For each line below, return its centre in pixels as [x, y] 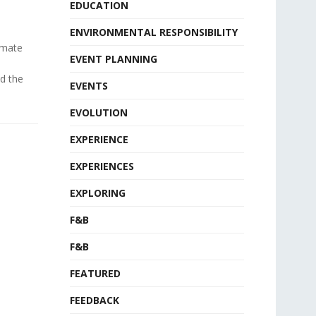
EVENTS [89, 86]
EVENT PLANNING [113, 59]
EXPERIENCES [102, 166]
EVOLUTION [98, 113]
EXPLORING [97, 193]
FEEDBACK [94, 300]
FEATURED [95, 273]
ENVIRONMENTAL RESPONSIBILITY [153, 32]
